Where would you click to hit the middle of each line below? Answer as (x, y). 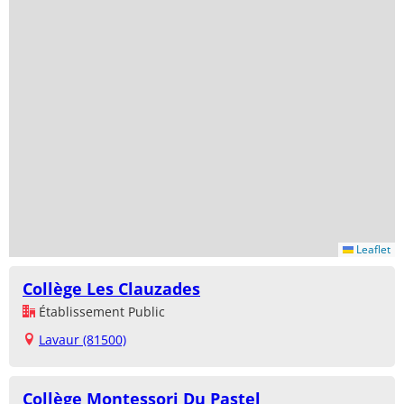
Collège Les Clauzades (111, 289)
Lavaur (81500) (83, 340)
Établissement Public (100, 312)
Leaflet (372, 250)
